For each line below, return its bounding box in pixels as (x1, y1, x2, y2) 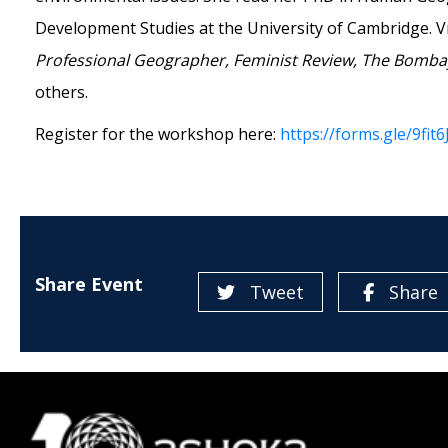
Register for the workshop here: (35, 123, 280, 146)
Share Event (35, 272, 143, 297)
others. (35, 81, 92, 104)
